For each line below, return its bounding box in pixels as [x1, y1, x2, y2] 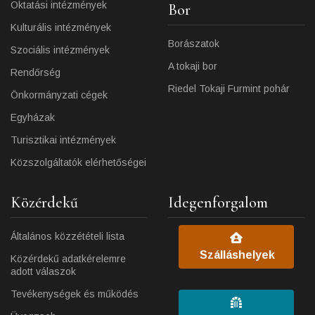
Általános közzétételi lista [11, 231, 124, 243]
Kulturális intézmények [11, 22, 111, 34]
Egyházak [11, 112, 55, 124]
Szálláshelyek [200, 249, 275, 262]
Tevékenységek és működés [11, 288, 139, 300]
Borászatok [168, 38, 219, 50]
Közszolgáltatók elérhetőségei [11, 157, 146, 169]
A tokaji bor [168, 60, 217, 72]
